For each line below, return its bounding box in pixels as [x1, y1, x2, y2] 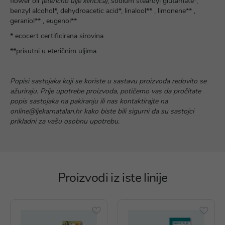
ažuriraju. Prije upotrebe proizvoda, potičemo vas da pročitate [10, 86, 201, 96]
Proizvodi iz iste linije [57, 169, 168, 186]
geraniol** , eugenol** [10, 16, 77, 26]
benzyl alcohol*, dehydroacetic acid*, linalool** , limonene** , [10, 6, 195, 16]
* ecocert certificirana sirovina [10, 31, 103, 41]
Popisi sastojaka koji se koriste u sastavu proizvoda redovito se [10, 76, 206, 86]
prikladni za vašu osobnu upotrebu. [10, 117, 120, 126]
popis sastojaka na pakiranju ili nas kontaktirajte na [10, 96, 168, 106]
